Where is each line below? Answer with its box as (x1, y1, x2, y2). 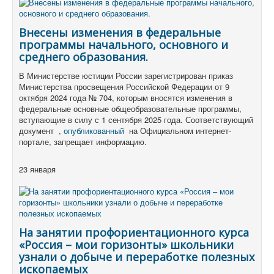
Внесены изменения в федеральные (19, 25, 221, 40)
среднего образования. (19, 50, 148, 65)
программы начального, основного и (19, 37, 228, 53)
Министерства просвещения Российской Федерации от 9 (19, 81, 229, 93)
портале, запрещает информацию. (19, 136, 147, 148)
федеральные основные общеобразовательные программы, (19, 103, 242, 115)
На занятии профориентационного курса (19, 225, 249, 240)
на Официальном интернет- (124, 125, 231, 137)
